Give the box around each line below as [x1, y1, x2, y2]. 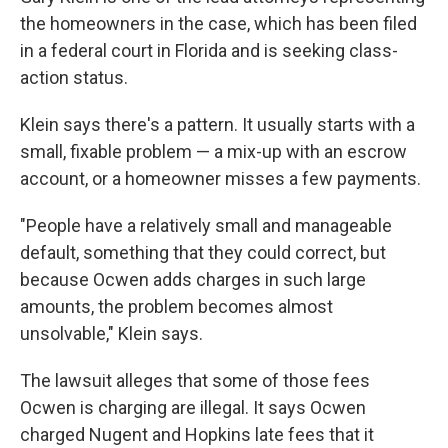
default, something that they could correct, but [20, 242, 386, 263]
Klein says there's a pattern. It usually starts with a [20, 114, 415, 135]
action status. [20, 67, 128, 88]
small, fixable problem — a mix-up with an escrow [20, 141, 407, 162]
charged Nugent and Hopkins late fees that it [20, 424, 374, 445]
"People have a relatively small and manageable [20, 215, 392, 236]
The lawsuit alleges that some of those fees [20, 370, 370, 391]
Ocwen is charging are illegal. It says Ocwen [20, 397, 366, 418]
